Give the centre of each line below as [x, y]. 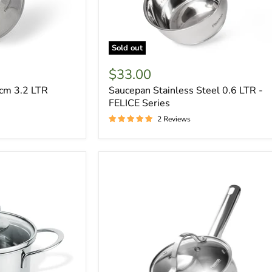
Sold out [127, 48]
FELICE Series [140, 103]
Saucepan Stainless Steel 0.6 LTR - [186, 90]
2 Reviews [174, 119]
